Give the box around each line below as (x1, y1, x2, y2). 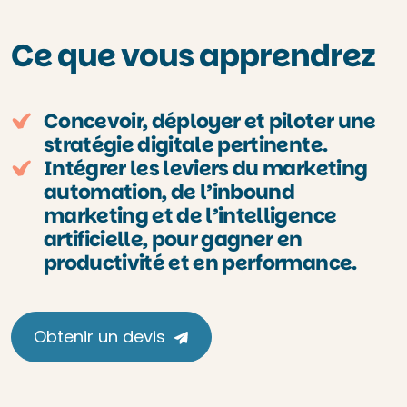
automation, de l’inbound (44, 178, 295, 206)
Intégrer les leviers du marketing (44, 154, 368, 183)
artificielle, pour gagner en (44, 225, 303, 253)
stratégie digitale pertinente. (44, 131, 328, 159)
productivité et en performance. (44, 249, 357, 277)
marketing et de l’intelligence (44, 202, 337, 230)
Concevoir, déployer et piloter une (44, 107, 376, 135)
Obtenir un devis (34, 325, 165, 348)
